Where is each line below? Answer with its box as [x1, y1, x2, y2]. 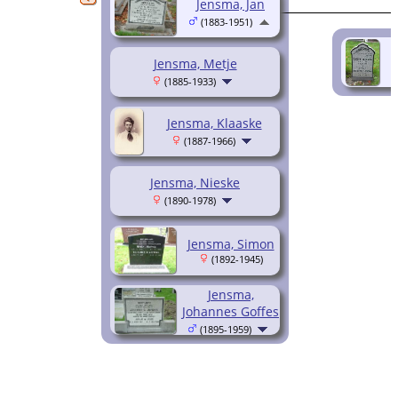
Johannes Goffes [182, 302, 279, 320]
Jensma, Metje [153, 54, 237, 72]
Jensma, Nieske [150, 173, 240, 191]
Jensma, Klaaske [166, 114, 262, 131]
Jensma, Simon [187, 235, 275, 252]
